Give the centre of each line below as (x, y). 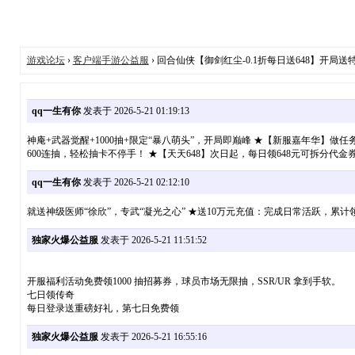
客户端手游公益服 (111, 60)
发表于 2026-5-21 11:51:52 (152, 240)
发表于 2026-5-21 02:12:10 (135, 182)
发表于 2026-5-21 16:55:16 (152, 337)
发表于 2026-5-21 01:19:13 (135, 111)
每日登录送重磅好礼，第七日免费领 (103, 309)
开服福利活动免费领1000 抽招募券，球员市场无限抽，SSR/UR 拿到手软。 (183, 282)
